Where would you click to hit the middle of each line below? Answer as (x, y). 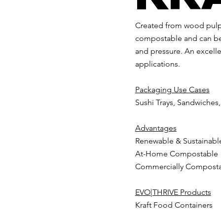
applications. (157, 64)
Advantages (156, 128)
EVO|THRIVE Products (173, 192)
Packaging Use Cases (172, 90)
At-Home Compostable (176, 154)
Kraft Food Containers (174, 205)
